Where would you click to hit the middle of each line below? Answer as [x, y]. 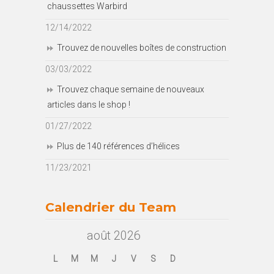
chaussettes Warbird [87, 6]
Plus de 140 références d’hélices [118, 146]
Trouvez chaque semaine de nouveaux [131, 90]
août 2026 [114, 236]
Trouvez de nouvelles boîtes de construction [142, 48]
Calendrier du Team [111, 207]
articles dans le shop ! [89, 105]
